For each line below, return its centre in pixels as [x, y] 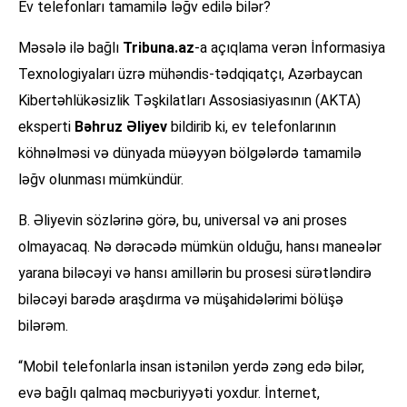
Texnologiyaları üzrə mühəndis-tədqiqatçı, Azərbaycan [190, 74]
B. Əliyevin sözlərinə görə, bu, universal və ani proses [183, 221]
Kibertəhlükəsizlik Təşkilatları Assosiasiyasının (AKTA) [189, 101]
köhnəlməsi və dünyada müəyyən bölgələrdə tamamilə [190, 154]
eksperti [46, 127]
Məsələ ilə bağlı [70, 48]
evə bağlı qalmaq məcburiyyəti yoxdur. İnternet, [169, 393]
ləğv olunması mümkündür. [101, 180]
